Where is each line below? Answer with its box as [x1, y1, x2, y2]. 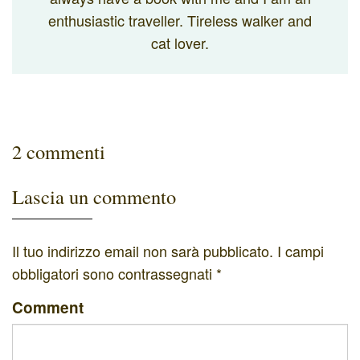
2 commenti [12, 137, 105, 165]
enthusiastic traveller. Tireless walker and [48, 9, 312, 31]
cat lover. [151, 31, 209, 53]
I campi [277, 239, 324, 261]
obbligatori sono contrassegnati [12, 262, 216, 284]
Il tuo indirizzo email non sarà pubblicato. [12, 239, 273, 261]
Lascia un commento [12, 182, 176, 210]
